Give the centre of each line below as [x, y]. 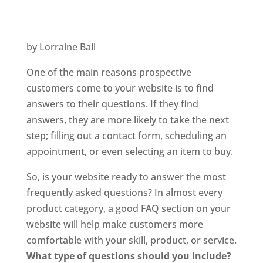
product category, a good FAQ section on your [128, 208]
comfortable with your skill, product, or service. [131, 240]
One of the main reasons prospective [109, 72]
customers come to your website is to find [120, 88]
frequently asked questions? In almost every [124, 193]
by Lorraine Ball [61, 47]
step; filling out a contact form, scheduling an [126, 136]
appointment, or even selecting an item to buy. [129, 151]
